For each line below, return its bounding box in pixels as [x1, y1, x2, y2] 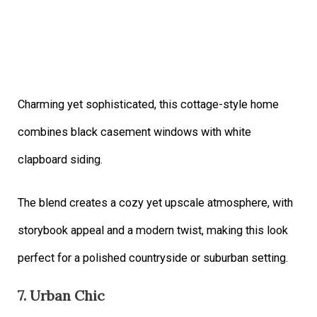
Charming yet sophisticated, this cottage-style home [18, 97, 279, 111]
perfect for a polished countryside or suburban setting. [18, 250, 289, 265]
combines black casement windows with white [18, 125, 252, 139]
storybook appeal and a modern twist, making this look [18, 223, 289, 237]
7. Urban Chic [18, 286, 105, 304]
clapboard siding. [18, 152, 103, 166]
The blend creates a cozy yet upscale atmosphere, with [18, 195, 294, 209]
